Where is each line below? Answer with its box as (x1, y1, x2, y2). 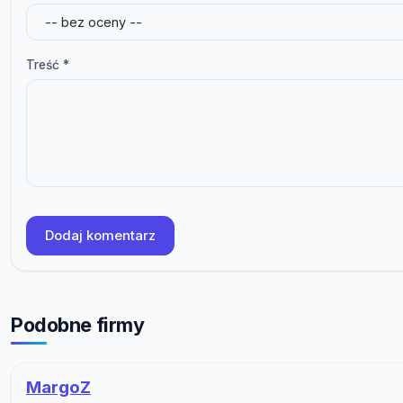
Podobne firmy (11, 312, 145, 336)
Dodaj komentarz (45, 226, 156, 244)
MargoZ (26, 377, 91, 399)
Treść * (26, 58, 69, 73)
